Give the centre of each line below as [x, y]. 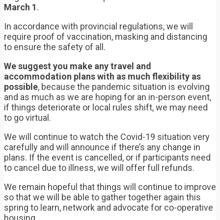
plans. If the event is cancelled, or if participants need [107, 158]
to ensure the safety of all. [55, 47]
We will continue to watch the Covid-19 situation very [107, 137]
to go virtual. [27, 118]
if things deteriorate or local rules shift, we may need [106, 108]
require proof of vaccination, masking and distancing [106, 37]
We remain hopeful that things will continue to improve [110, 187]
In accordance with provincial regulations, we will [98, 27]
